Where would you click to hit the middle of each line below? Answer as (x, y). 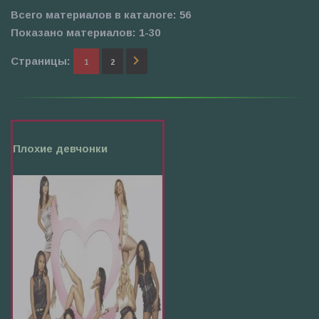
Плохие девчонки (60, 148)
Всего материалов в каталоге (92, 15)
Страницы (39, 61)
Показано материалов (72, 32)
